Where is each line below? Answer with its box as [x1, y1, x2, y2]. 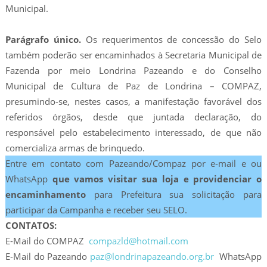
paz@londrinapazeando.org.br [89, 250, 214, 262]
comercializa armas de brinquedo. [5, 141, 145, 154]
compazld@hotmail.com [88, 234, 188, 247]
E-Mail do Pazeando [5, 250, 90, 262]
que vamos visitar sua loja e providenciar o [52, 172, 262, 185]
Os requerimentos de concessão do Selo [80, 33, 262, 45]
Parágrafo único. [5, 33, 81, 45]
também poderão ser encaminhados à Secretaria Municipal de [5, 48, 262, 61]
